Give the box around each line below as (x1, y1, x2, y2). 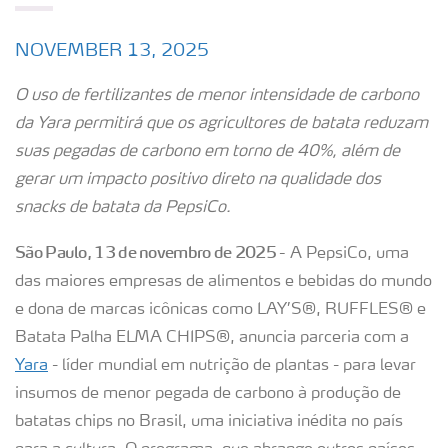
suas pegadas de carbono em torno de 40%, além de (15, 144, 400, 160)
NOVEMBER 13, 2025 (15, 42, 209, 60)
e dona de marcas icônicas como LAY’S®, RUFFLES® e (15, 302, 426, 318)
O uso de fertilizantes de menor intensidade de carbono (15, 88, 419, 104)
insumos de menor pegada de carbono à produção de (15, 386, 401, 402)
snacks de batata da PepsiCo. (15, 200, 231, 216)
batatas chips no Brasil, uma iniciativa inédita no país (15, 414, 403, 430)
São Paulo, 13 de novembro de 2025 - (15, 242, 286, 262)
